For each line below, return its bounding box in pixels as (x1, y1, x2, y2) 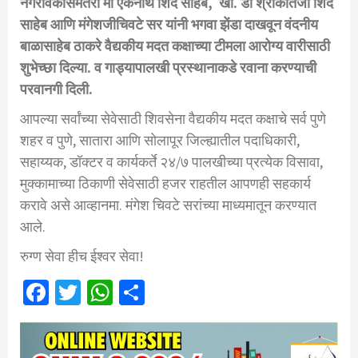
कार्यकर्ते (117, 153, 157, 172)
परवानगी (20, 80, 62, 99)
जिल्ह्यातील (186, 131, 241, 150)
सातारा (79, 131, 113, 150)
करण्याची (271, 58, 316, 78)
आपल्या (20, 109, 58, 129)
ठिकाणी (78, 174, 115, 193)
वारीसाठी (286, 37, 330, 56)
